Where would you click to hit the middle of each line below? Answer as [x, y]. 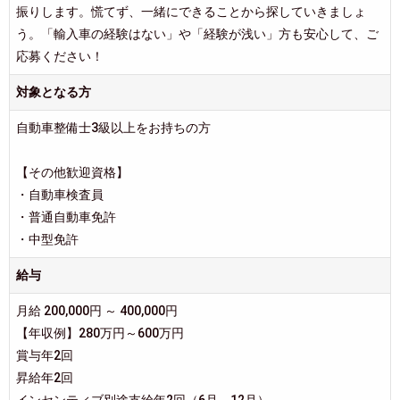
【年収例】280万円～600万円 [106, 333]
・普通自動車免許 [66, 217]
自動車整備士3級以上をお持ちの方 [113, 127]
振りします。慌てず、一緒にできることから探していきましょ [191, 11]
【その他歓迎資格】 [72, 172]
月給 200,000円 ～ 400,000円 [97, 310]
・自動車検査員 [60, 194]
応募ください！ [60, 56]
